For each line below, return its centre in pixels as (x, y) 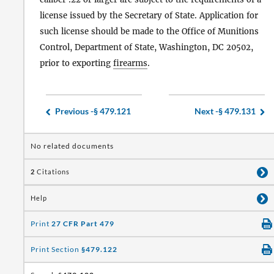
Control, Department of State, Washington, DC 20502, (146, 48)
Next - (206, 111)
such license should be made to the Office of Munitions (149, 32)
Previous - (74, 111)
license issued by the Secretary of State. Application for (149, 16)
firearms (130, 64)
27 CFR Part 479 (83, 224)
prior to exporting (76, 64)
